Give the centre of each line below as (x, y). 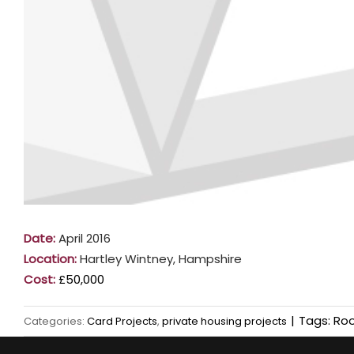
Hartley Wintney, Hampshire (159, 259)
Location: (50, 259)
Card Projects (122, 322)
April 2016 (83, 239)
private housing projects (224, 322)
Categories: (55, 322)
